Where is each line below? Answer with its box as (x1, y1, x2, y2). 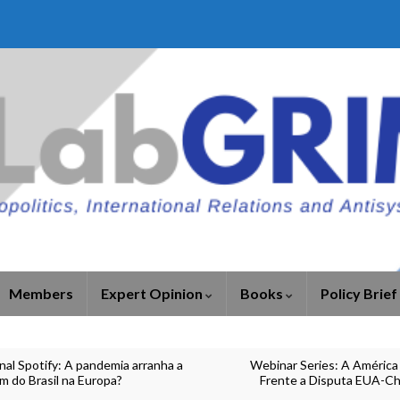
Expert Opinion (101, 285, 205, 302)
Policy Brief (321, 285, 397, 302)
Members (9, 285, 73, 302)
